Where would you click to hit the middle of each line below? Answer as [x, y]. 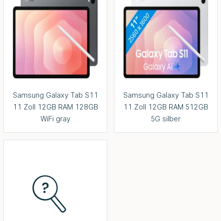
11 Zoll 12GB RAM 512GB [166, 107]
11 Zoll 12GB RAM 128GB [55, 107]
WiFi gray [55, 119]
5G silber [166, 119]
